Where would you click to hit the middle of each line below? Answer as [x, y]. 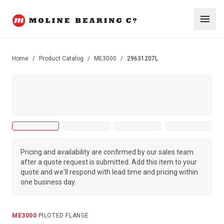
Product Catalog [61, 58]
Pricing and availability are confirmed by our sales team [107, 152]
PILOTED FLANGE [64, 215]
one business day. [48, 182]
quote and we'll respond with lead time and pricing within [109, 172]
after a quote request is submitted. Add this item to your [109, 162]
